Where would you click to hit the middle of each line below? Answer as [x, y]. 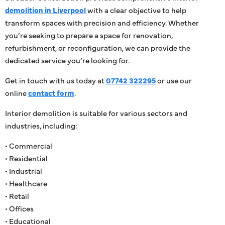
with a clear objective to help [136, 10]
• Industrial [24, 170]
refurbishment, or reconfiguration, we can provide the [98, 47]
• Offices [19, 208]
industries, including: [41, 125]
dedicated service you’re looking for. [67, 60]
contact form [51, 92]
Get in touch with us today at [55, 80]
